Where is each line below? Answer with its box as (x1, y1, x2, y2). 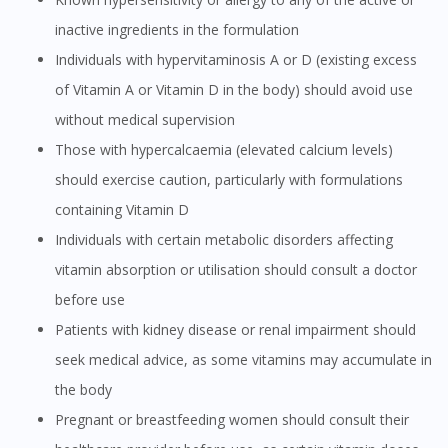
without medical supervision (55, 110, 235, 130)
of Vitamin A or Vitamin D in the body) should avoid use (55, 80, 413, 100)
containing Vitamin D (55, 200, 189, 220)
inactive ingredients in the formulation (55, 20, 299, 40)
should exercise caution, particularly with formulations (55, 170, 403, 190)
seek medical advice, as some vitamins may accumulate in (55, 350, 432, 370)
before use (55, 290, 125, 310)
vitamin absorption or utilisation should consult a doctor (55, 260, 417, 280)
